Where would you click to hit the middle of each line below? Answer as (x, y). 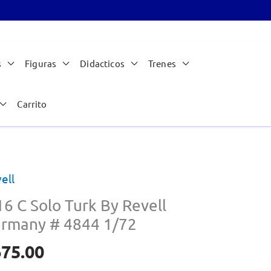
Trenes (162, 64)
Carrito (32, 104)
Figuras (41, 64)
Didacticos (102, 64)
